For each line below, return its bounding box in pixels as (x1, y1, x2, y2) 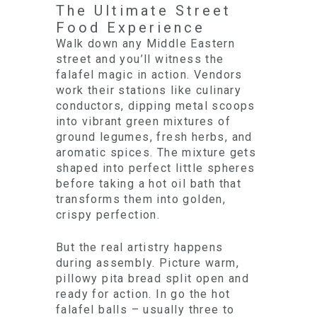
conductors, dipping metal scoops (56, 99, 255, 113)
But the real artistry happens (56, 241, 224, 254)
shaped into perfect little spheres (56, 161, 255, 175)
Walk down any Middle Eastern (56, 37, 236, 50)
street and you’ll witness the (56, 52, 224, 66)
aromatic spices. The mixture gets (56, 146, 257, 159)
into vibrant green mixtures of (56, 115, 231, 128)
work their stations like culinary (56, 83, 242, 97)
